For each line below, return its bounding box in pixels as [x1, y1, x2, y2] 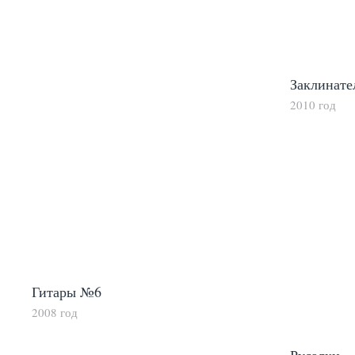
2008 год [32, 304, 78, 321]
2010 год [290, 96, 336, 113]
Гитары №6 [32, 282, 101, 302]
